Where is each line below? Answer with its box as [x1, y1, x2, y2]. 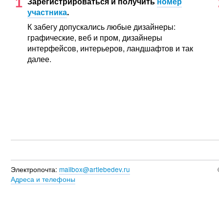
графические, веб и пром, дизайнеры [27, 31, 162, 43]
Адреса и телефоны [11, 174, 75, 184]
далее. [27, 53, 51, 65]
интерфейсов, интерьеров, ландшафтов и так [27, 42, 193, 54]
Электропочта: [11, 164, 59, 174]
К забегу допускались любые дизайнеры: [27, 21, 175, 32]
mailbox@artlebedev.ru [59, 164, 130, 174]
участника [27, 6, 67, 18]
